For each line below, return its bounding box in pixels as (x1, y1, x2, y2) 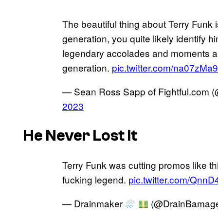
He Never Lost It (23, 127, 137, 145)
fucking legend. (62, 173, 128, 186)
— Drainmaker (62, 197, 125, 210)
